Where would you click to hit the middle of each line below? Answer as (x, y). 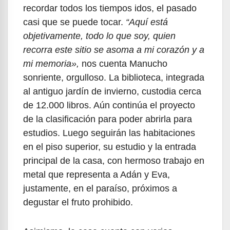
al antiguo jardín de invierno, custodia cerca (112, 92)
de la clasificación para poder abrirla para (108, 119)
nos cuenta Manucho (123, 64)
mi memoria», (51, 64)
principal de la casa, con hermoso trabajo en (114, 161)
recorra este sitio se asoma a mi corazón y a (114, 50)
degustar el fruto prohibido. (81, 203)
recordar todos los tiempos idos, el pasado (110, 8)
